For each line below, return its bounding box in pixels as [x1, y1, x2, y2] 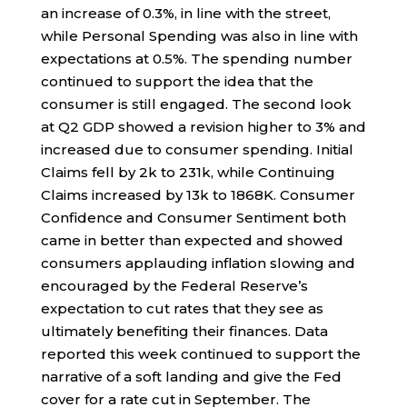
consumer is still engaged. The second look [40, 94, 352, 113]
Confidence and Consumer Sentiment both [40, 208, 346, 226]
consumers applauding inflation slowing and [40, 253, 355, 272]
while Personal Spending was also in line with [40, 26, 358, 45]
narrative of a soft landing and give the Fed [40, 367, 342, 385]
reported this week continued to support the [40, 344, 361, 362]
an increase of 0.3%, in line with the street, [40, 4, 331, 22]
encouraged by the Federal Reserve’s [40, 276, 308, 294]
